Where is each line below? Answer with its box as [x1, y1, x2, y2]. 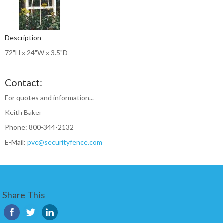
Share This [2, 189, 45, 200]
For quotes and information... [5, 93, 94, 102]
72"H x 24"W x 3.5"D [5, 48, 68, 57]
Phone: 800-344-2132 [5, 123, 74, 131]
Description [5, 33, 41, 42]
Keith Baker [5, 108, 42, 116]
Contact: [5, 77, 42, 88]
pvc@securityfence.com [27, 138, 102, 146]
